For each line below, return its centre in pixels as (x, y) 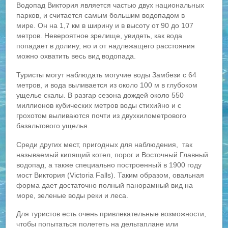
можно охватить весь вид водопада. (76, 56)
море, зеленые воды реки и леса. (73, 195)
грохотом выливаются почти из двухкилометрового (102, 116)
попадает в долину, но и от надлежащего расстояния (106, 46)
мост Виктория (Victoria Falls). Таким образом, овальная (110, 175)
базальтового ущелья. (53, 126)
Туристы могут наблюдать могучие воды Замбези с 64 (107, 75)
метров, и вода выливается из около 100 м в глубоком (107, 85)
